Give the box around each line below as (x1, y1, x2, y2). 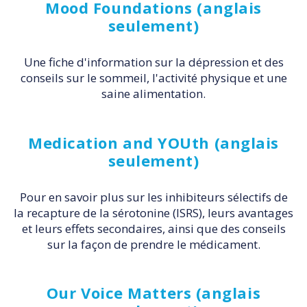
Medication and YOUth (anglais (28, 132, 279, 153)
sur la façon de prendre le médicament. (47, 236, 260, 252)
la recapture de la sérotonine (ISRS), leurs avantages (14, 204, 293, 221)
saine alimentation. (101, 86, 206, 102)
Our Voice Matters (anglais (46, 282, 261, 304)
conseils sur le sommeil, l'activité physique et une (20, 70, 287, 86)
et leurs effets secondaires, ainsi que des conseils (21, 220, 286, 236)
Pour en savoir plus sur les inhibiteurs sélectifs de (19, 188, 288, 205)
